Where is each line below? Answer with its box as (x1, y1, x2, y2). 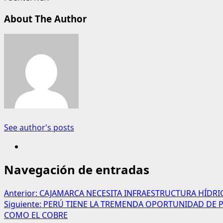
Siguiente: (4, 199, 43, 210)
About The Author (4, 12, 87, 25)
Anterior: (4, 188, 39, 199)
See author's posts (4, 121, 74, 133)
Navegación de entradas (4, 161, 149, 178)
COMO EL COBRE (4, 210, 68, 221)
